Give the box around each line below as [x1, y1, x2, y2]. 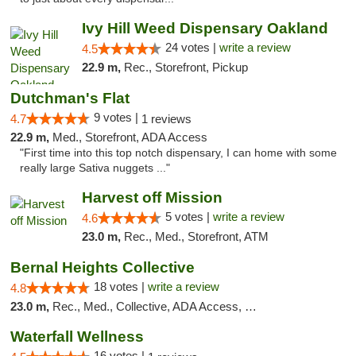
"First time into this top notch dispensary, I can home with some [20, 147, 337, 159]
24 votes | [164, 41, 219, 54]
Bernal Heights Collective [10, 259, 195, 276]
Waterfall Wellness [10, 328, 144, 345]
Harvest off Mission [81, 189, 222, 206]
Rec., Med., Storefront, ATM [123, 230, 269, 243]
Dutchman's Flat [10, 90, 130, 106]
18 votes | [94, 280, 148, 293]
